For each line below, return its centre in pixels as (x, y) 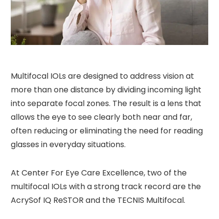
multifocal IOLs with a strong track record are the (106, 186)
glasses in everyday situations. (68, 144)
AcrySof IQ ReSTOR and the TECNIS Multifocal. (98, 200)
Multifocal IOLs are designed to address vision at (103, 76)
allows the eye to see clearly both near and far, (102, 117)
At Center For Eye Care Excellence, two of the (99, 173)
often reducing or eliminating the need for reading (107, 131)
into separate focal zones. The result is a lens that (106, 103)
